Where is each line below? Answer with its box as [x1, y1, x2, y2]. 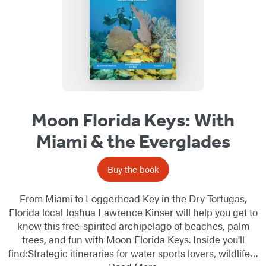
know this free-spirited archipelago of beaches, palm [17, 218, 249, 233]
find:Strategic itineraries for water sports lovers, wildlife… [8, 246, 258, 261]
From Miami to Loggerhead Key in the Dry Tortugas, [19, 191, 247, 206]
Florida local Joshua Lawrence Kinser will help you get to [8, 205, 258, 220]
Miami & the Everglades [36, 130, 230, 153]
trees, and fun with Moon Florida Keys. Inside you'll [21, 232, 245, 247]
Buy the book [107, 163, 159, 176]
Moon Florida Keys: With [31, 109, 235, 132]
